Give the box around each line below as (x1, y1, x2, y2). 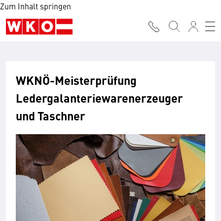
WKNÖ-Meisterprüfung (16, 72, 137, 88)
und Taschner (16, 107, 85, 124)
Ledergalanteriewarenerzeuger (16, 89, 183, 106)
